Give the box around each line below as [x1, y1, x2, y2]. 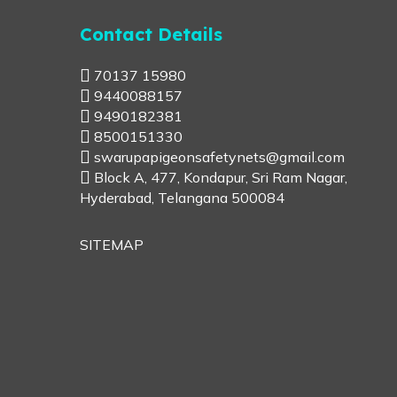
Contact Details [80, 23, 222, 45]
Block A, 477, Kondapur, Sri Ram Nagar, [90, 168, 347, 186]
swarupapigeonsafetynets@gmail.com [90, 148, 345, 166]
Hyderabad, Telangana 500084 [80, 189, 284, 206]
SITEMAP [80, 236, 144, 253]
